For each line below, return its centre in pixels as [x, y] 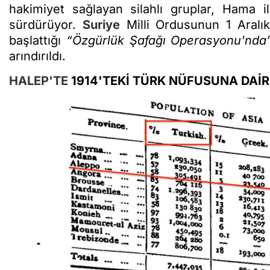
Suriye [101, 24]
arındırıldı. [37, 56]
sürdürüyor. [46, 24]
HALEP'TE [39, 80]
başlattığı [38, 40]
